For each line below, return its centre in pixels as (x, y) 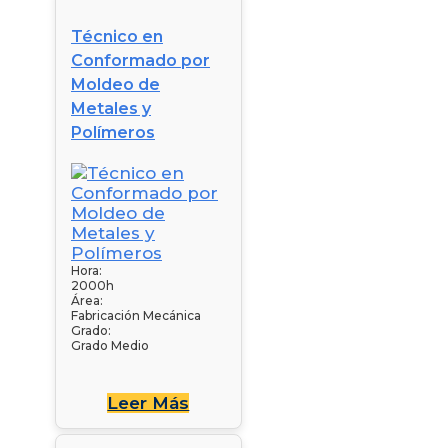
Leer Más (148, 402)
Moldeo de (115, 84)
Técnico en (117, 36)
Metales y (111, 108)
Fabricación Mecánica (136, 315)
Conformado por (140, 60)
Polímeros (113, 132)
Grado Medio (110, 345)
